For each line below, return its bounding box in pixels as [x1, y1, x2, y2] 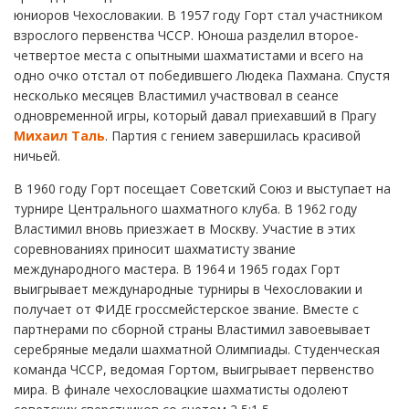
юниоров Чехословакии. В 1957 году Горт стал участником [14, 5, 383, 24]
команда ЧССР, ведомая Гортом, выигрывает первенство [14, 360, 374, 378]
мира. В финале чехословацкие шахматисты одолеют [14, 380, 349, 398]
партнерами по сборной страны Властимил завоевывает [14, 320, 371, 338]
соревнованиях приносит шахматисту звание [14, 239, 296, 257]
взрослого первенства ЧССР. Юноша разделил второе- [14, 26, 359, 44]
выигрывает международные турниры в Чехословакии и [14, 279, 362, 298]
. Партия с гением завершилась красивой [105, 126, 361, 144]
